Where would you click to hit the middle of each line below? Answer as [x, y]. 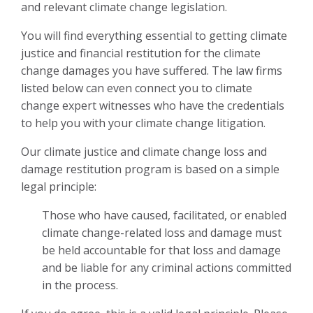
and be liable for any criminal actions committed [167, 267]
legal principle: [59, 186]
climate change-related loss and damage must [162, 232]
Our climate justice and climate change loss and [144, 151]
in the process [79, 285]
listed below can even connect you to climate [137, 88]
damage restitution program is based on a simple [150, 169]
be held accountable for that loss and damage [161, 250]
